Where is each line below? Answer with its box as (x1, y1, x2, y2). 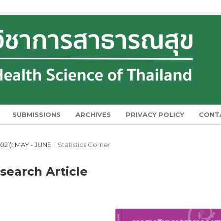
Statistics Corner (57, 140, 110, 148)
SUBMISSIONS (12, 110, 61, 118)
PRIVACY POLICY (126, 110, 184, 118)
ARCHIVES (75, 110, 111, 118)
